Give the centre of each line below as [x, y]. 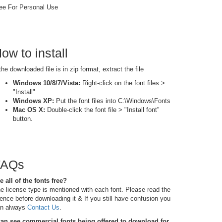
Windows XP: [33, 101]
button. [23, 119]
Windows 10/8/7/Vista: [47, 83]
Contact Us [43, 207]
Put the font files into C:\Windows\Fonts [112, 101]
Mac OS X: [29, 110]
